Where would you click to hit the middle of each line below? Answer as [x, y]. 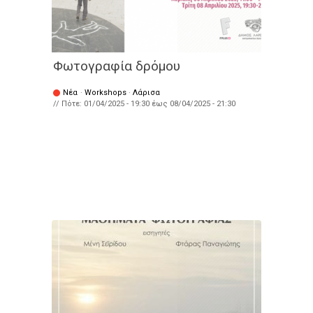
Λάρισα [146, 93]
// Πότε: [68, 104]
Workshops [105, 93]
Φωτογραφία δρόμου [117, 66]
